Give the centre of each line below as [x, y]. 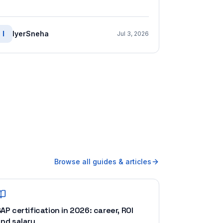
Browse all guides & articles [103, 162]
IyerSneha [31, 34]
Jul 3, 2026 [133, 34]
